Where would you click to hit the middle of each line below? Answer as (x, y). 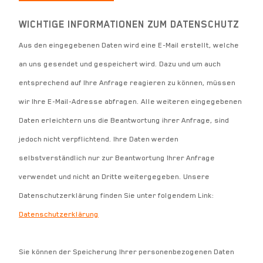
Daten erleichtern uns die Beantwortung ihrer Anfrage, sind (124, 120)
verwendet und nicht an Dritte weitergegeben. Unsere (114, 177)
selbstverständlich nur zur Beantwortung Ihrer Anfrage (117, 158)
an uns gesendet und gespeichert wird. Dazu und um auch (120, 64)
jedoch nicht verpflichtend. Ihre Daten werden (99, 139)
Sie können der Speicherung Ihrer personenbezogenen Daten (127, 252)
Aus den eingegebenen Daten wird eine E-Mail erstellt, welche (129, 45)
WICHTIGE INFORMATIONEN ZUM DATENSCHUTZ (129, 25)
